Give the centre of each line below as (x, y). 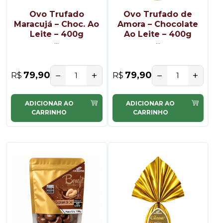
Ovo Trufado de (158, 14)
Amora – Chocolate (158, 24)
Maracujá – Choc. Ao (57, 24)
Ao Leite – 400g (158, 34)
